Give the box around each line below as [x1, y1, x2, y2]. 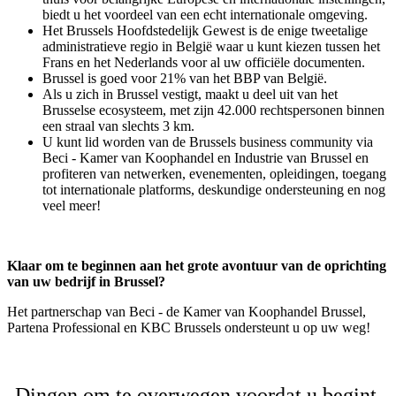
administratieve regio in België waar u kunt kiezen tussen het [42, 38, 380, 54]
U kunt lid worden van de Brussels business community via [42, 133, 373, 149]
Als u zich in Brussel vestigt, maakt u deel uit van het [42, 86, 338, 102]
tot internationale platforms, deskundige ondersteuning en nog [42, 181, 385, 197]
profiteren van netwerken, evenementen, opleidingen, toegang [42, 165, 386, 181]
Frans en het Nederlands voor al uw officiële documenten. [42, 54, 369, 70]
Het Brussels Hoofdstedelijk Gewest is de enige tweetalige [42, 22, 368, 38]
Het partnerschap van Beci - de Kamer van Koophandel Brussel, [7, 303, 366, 319]
